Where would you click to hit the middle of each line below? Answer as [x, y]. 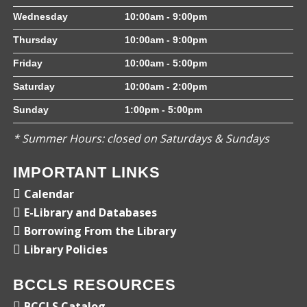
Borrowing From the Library [100, 231]
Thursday [36, 40]
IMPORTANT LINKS [87, 173]
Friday [28, 63]
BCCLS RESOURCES [95, 285]
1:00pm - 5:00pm [164, 110]
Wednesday [41, 17]
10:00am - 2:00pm [166, 87]
